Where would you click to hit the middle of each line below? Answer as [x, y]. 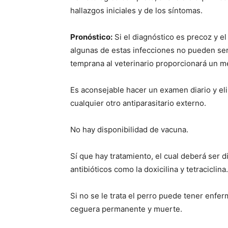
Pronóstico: [91, 37]
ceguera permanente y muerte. [126, 209]
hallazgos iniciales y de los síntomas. [136, 10]
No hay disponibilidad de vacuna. [129, 130]
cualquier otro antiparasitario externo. [138, 103]
